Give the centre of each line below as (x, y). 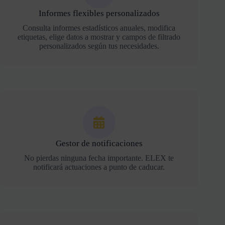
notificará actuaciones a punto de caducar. (99, 167)
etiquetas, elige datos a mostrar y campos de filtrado (99, 37)
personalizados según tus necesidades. (99, 46)
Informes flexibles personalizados (99, 13)
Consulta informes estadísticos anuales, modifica (99, 28)
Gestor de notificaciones (99, 143)
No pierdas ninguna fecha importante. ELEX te (99, 158)
